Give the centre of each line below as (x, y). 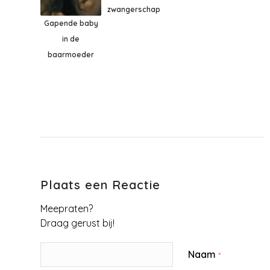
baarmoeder (71, 54)
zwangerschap (133, 9)
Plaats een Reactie (100, 184)
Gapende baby (71, 23)
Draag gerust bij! (77, 223)
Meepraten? (67, 208)
